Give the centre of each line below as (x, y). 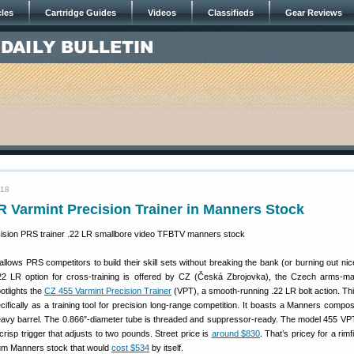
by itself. (166, 348)
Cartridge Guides (81, 13)
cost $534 (130, 348)
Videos (162, 13)
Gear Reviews (314, 13)
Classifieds (231, 13)
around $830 (235, 333)
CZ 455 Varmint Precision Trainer (108, 291)
